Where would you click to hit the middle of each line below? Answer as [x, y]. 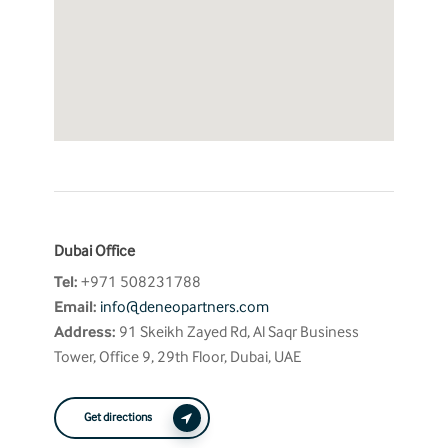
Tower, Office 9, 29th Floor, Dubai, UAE [177, 358]
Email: [75, 308]
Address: [84, 333]
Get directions [117, 417]
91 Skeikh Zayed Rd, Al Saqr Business [237, 333]
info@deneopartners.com [184, 308]
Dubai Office [94, 252]
